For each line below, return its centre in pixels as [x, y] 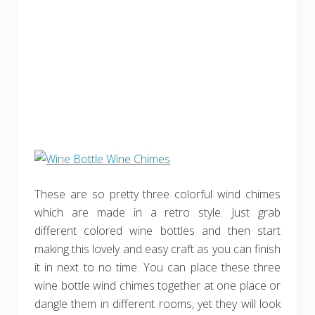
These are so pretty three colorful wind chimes [157, 194]
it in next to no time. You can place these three [157, 267]
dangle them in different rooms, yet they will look [157, 304]
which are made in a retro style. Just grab [157, 212]
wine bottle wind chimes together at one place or [157, 285]
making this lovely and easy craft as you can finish [157, 249]
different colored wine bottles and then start [157, 231]
